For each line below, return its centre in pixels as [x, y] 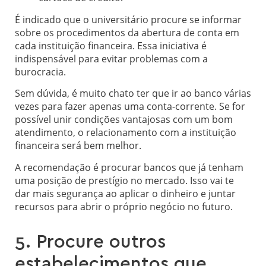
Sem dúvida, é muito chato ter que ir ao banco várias [133, 94]
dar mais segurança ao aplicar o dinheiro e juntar [125, 193]
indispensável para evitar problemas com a [111, 58]
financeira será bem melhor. [78, 146]
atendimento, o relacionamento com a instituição [126, 133]
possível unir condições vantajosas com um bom [124, 120]
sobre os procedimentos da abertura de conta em [127, 32]
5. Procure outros [90, 242]
